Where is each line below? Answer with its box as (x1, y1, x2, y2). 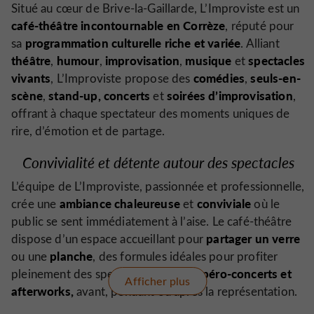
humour (56, 51, 100, 69)
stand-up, (48, 86, 101, 104)
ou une (11, 248, 50, 265)
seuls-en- (250, 69, 301, 86)
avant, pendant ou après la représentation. (73, 283, 298, 300)
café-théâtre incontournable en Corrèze (11, 16, 226, 34)
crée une (11, 196, 60, 212)
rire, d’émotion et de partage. (11, 122, 165, 139)
